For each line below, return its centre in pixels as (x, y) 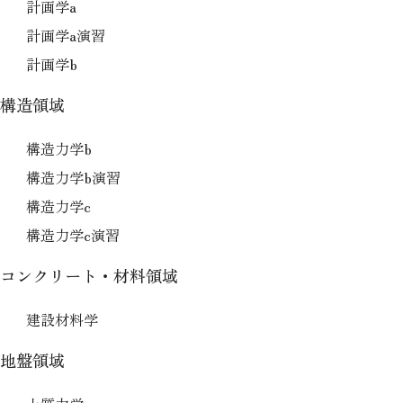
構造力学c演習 (72, 235)
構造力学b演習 (73, 178)
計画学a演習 (65, 36)
